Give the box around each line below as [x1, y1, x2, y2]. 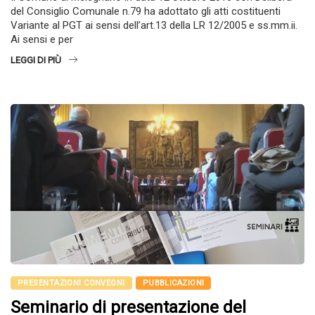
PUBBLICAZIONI [142, 278, 205, 288]
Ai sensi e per [11, 33, 73, 46]
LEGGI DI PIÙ [11, 55, 61, 66]
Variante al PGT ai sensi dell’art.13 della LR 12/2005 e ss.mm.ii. [11, 19, 297, 32]
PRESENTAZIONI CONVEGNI [18, 278, 125, 288]
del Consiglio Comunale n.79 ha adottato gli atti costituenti [11, 5, 281, 18]
